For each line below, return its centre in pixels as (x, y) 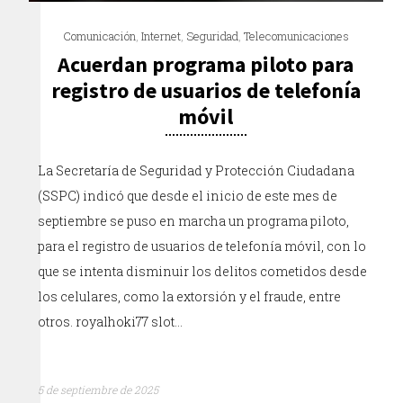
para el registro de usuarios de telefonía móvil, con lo (202, 246)
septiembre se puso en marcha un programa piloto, (194, 220)
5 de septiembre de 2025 (99, 389)
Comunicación (99, 36)
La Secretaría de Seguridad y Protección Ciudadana (197, 170)
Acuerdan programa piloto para (206, 64)
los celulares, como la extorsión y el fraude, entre (190, 296)
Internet (161, 36)
